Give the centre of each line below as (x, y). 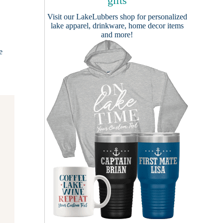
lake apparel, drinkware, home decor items (117, 26)
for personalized (161, 17)
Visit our (61, 17)
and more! (117, 35)
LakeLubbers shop (105, 17)
